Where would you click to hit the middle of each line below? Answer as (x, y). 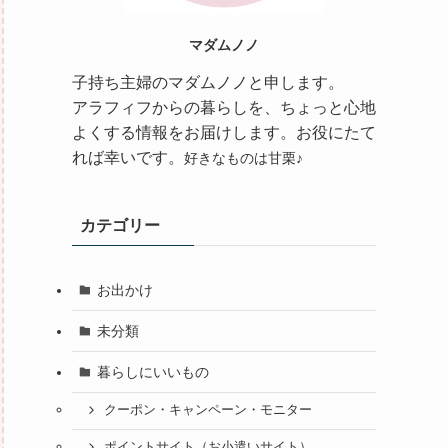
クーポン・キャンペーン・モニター (207, 410)
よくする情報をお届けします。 (184, 132)
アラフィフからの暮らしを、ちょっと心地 (224, 107)
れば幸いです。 (128, 157)
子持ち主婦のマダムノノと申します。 (208, 82)
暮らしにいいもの (152, 371)
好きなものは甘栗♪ (243, 158)
